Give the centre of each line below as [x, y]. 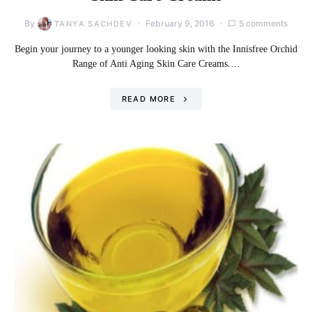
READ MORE [148, 99]
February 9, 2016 [180, 23]
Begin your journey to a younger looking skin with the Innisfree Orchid [156, 49]
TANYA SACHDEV [93, 24]
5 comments [263, 23]
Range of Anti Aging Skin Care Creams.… [156, 64]
